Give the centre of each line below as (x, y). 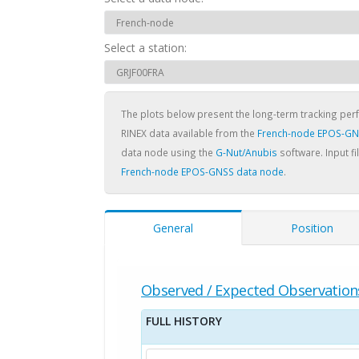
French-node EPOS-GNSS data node (202, 171)
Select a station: (145, 48)
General (173, 228)
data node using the (168, 152)
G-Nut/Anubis (246, 152)
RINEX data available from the (189, 133)
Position (312, 228)
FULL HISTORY (184, 321)
